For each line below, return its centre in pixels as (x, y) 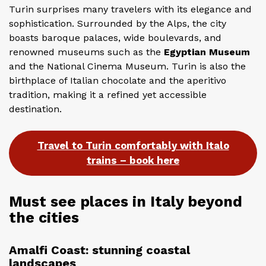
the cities (44, 218)
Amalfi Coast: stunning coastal (99, 250)
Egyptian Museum (207, 52)
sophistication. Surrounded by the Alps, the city (118, 23)
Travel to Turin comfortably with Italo (133, 145)
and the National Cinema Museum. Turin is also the (127, 66)
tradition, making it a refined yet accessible (108, 94)
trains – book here (133, 160)
